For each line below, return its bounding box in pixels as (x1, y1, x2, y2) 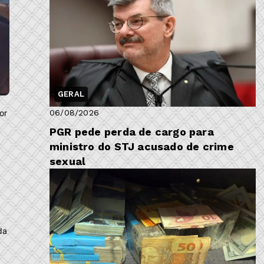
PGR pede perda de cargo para (49, 126, 214, 138)
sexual (49, 155, 86, 168)
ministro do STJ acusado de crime (49, 140, 234, 153)
